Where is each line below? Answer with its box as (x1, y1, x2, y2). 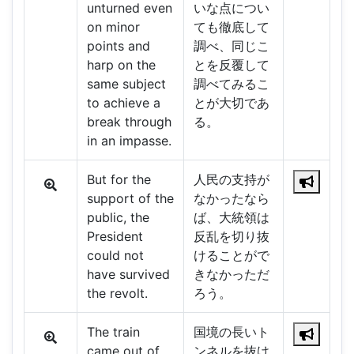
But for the (86, 171, 151, 188)
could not (86, 247, 144, 264)
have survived (86, 266, 170, 283)
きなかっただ (193, 266, 269, 283)
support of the (86, 190, 174, 207)
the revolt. (86, 285, 148, 302)
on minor (86, 19, 140, 36)
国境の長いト (193, 324, 269, 341)
